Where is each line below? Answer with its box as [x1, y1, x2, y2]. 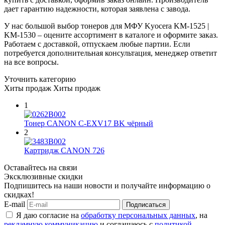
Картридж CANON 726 [24, 146, 104, 155]
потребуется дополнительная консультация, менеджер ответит [4, 48, 217, 57]
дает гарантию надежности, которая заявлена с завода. [4, 4, 190, 13]
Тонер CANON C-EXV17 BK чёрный [24, 119, 153, 128]
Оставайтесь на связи [4, 163, 77, 172]
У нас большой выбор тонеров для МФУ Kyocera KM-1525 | [4, 21, 209, 30]
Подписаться [126, 200, 166, 208]
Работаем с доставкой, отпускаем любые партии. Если [4, 39, 190, 48]
